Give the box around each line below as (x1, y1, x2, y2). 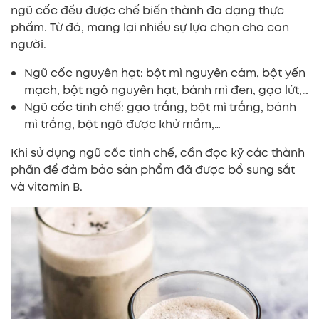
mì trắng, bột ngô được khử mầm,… (24, 115, 221, 132)
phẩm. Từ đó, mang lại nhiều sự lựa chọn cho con (11, 19, 289, 36)
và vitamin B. (11, 178, 83, 195)
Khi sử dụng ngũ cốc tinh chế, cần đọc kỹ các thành (11, 144, 305, 161)
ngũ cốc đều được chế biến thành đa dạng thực (11, 1, 284, 19)
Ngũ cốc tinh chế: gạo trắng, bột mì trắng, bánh (24, 98, 296, 115)
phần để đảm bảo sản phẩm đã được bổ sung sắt (11, 161, 295, 178)
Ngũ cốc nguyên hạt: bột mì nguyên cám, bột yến (24, 64, 305, 81)
